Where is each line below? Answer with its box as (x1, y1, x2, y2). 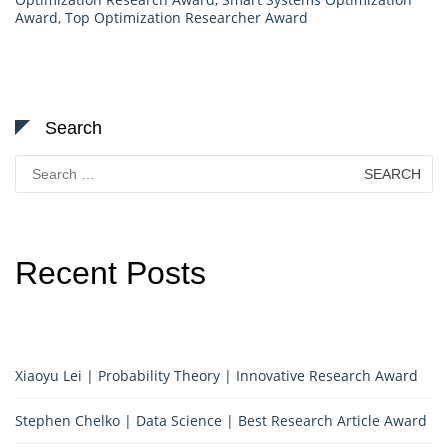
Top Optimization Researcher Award (65, 7, 308, 27)
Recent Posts (15, 254, 206, 291)
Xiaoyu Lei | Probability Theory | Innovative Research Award (15, 365, 418, 385)
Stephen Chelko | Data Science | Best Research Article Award (15, 410, 427, 430)
